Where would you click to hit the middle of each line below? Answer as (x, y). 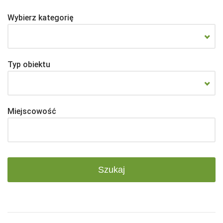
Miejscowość (32, 111)
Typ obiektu (29, 65)
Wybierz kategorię (41, 18)
